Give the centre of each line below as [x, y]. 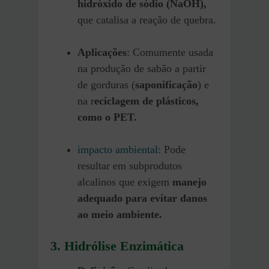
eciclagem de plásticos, [147, 101]
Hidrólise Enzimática [124, 246]
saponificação [166, 84]
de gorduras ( [106, 84]
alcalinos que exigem [125, 182]
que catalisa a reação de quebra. [147, 20]
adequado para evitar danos [142, 198]
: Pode [172, 149]
